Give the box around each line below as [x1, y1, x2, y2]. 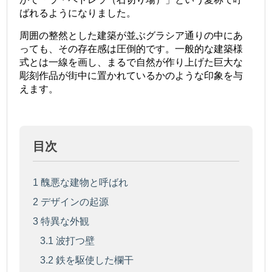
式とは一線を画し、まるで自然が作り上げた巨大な [19, 57, 243, 68]
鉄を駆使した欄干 [53, 255, 134, 266]
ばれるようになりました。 [19, 8, 137, 19]
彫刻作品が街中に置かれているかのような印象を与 [19, 70, 243, 81]
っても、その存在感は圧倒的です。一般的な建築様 [19, 44, 243, 55]
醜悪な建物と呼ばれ [38, 177, 129, 188]
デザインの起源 [38, 197, 109, 208]
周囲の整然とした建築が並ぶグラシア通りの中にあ [19, 30, 243, 41]
